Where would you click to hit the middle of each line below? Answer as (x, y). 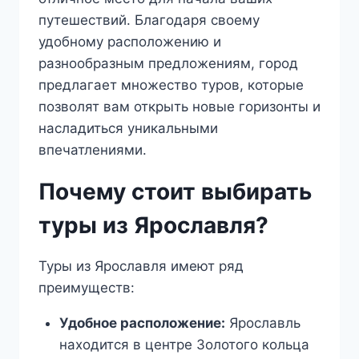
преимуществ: (87, 288)
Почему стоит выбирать (175, 192)
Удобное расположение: (142, 323)
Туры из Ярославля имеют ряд (141, 266)
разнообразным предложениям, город (168, 64)
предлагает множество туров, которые (171, 85)
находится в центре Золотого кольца (184, 345)
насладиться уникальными (128, 129)
